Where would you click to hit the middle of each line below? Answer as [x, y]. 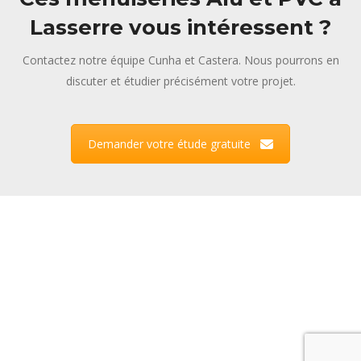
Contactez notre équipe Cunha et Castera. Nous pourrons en [180, 60]
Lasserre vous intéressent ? [180, 28]
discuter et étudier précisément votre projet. [180, 81]
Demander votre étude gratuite [169, 144]
